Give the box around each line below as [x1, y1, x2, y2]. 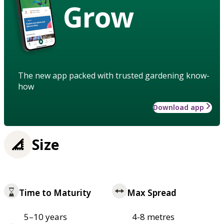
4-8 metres [132, 210, 174, 222]
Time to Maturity [19, 186, 91, 198]
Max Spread [127, 186, 176, 198]
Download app [153, 102, 204, 112]
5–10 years [24, 210, 67, 222]
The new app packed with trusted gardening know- [18, 69, 209, 81]
